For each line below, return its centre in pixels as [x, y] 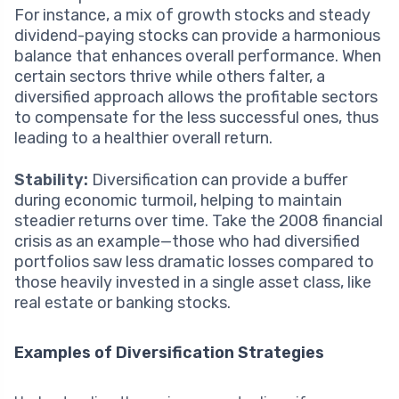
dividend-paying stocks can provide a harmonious [197, 35]
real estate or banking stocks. [122, 302]
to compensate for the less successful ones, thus [196, 117]
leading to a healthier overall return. [143, 138]
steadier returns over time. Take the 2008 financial [199, 220]
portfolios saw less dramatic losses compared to [194, 261]
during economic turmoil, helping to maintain [178, 200]
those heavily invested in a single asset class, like [193, 282]
